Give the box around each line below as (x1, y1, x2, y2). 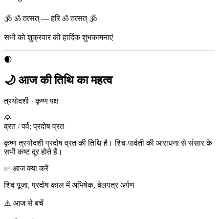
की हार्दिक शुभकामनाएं (53, 33, 113, 42)
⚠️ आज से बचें (4, 198, 44, 207)
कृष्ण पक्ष (35, 96, 59, 105)
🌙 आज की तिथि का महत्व (4, 73, 112, 87)
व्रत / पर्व (4, 122, 29, 131)
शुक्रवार (27, 33, 51, 42)
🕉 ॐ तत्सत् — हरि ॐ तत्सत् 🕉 (4, 14, 97, 22)
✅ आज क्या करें (4, 164, 48, 173)
